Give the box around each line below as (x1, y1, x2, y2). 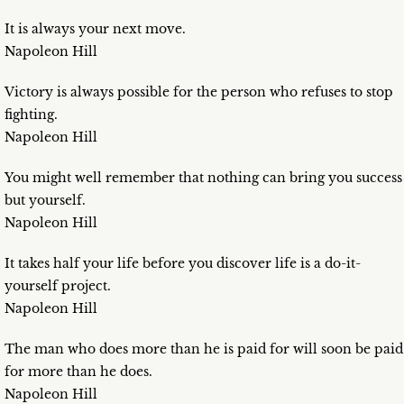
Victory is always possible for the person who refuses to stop (5, 84, 393, 101)
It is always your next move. (5, 21, 186, 38)
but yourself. (5, 192, 86, 209)
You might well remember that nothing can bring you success (5, 170, 402, 187)
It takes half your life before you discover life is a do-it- (5, 255, 361, 272)
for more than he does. (5, 363, 152, 381)
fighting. (5, 106, 58, 124)
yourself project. (5, 278, 111, 295)
